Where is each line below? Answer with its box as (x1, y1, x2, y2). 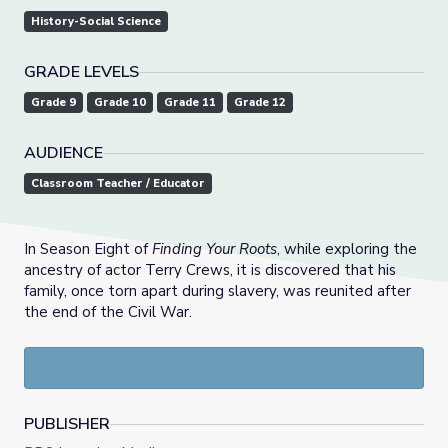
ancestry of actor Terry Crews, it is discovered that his (24, 260, 396, 281)
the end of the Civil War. (24, 302, 192, 323)
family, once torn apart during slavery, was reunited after (24, 281, 411, 302)
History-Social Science (31, 14, 161, 30)
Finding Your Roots (152, 239, 277, 260)
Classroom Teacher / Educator (31, 176, 205, 192)
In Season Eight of (24, 239, 152, 260)
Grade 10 (94, 95, 146, 111)
